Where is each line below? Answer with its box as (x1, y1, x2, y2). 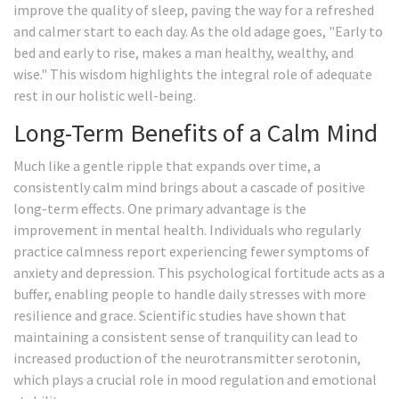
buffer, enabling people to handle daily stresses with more (13, 285, 366, 304)
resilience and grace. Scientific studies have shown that (13, 306, 346, 325)
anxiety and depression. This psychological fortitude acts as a (13, 264, 385, 282)
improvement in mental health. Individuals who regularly (13, 221, 361, 240)
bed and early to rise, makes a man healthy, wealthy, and (13, 44, 354, 62)
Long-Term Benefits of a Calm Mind (13, 117, 378, 150)
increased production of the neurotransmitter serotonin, (13, 349, 361, 368)
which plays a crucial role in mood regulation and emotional (13, 370, 377, 389)
